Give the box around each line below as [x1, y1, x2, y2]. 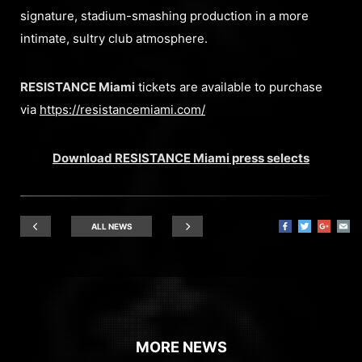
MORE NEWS [135, 338, 227, 356]
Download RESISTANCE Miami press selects [53, 150, 309, 166]
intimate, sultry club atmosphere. [20, 31, 208, 46]
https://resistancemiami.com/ [40, 102, 205, 117]
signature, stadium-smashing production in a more [20, 8, 309, 23]
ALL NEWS [90, 221, 133, 231]
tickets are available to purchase [135, 79, 322, 95]
